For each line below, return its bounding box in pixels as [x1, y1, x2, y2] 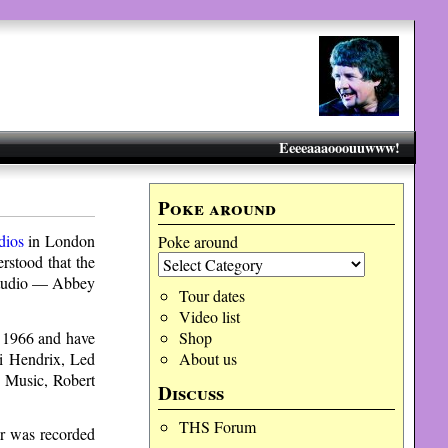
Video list [178, 306, 240, 327]
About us [178, 348, 237, 369]
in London [23, 229, 96, 251]
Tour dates [178, 285, 245, 306]
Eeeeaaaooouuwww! [278, 137, 400, 158]
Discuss [158, 379, 225, 407]
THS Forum [178, 416, 256, 437]
